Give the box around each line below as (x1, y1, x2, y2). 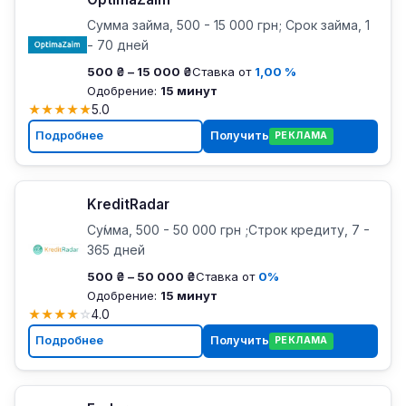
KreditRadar (86, 195, 169, 213)
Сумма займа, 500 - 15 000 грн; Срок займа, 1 (86, 16, 370, 33)
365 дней (86, 241, 145, 257)
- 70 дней (86, 36, 149, 53)
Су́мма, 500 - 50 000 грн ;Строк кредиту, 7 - (86, 221, 370, 237)
